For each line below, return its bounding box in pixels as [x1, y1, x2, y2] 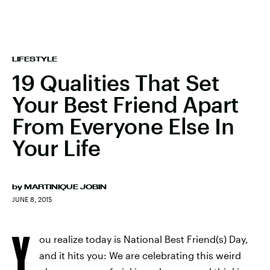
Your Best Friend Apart [12, 92, 239, 117]
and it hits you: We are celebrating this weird [39, 250, 241, 261]
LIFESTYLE [12, 55, 57, 63]
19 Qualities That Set [12, 70, 219, 95]
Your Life [12, 135, 101, 160]
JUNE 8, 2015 [12, 195, 52, 203]
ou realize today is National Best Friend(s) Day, [39, 233, 248, 245]
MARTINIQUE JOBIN [24, 183, 107, 190]
